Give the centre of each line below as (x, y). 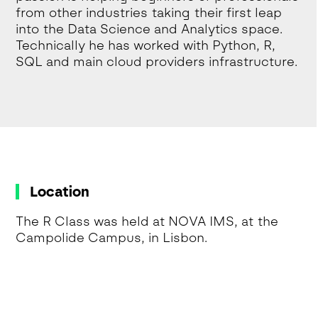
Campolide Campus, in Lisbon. (112, 237)
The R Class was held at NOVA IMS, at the (147, 221)
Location (60, 191)
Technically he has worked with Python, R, (146, 45)
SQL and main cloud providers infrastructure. (157, 61)
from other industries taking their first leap (149, 12)
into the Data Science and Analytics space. (149, 29)
